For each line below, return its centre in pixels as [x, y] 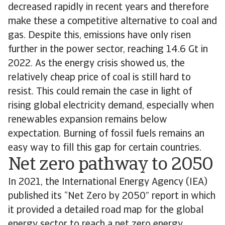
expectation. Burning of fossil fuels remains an [106, 134]
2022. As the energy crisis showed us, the [96, 64]
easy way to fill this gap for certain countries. [105, 148]
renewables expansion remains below [88, 120]
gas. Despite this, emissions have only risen [99, 36]
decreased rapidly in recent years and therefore [108, 8]
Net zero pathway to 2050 [111, 165]
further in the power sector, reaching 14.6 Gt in [108, 50]
